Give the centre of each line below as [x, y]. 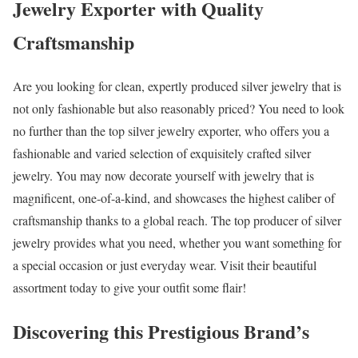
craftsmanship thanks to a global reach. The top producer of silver [177, 220]
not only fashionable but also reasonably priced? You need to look [179, 108]
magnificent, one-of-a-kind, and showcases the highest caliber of [174, 197]
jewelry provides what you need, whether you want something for [177, 242]
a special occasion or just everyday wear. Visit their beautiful [165, 265]
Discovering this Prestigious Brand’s [161, 331]
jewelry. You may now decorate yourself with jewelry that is [163, 175]
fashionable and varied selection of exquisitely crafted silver [162, 153]
